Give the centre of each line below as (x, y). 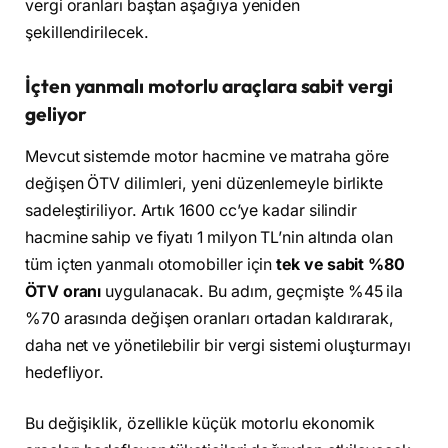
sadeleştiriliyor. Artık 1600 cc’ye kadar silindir (191, 210)
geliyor (56, 114)
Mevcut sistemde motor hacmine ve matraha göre (207, 156)
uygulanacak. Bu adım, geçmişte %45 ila (252, 291)
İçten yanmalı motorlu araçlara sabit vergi (209, 86)
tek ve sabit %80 (340, 264)
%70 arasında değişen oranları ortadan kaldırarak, (210, 318)
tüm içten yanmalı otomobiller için (151, 264)
